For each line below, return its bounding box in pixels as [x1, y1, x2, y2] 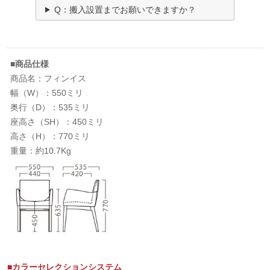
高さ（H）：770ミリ [10, 131, 90, 141]
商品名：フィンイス [10, 73, 87, 83]
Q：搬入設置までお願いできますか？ [54, 4, 196, 14]
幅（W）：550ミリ [10, 87, 84, 98]
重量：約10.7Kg [10, 145, 72, 155]
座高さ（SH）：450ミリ [10, 116, 104, 127]
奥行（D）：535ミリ [10, 102, 90, 112]
